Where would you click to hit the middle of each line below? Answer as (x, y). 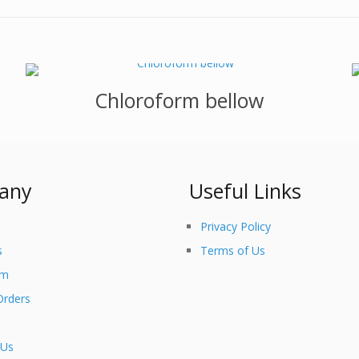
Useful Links (245, 191)
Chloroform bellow (179, 100)
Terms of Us (233, 250)
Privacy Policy (236, 226)
